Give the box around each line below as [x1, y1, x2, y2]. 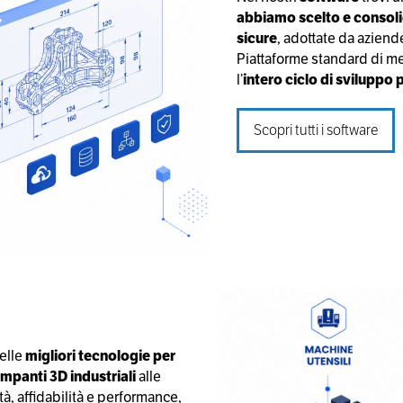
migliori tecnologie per [25, 345, 175, 365]
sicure [237, 28, 277, 48]
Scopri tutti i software [254, 120, 378, 139]
